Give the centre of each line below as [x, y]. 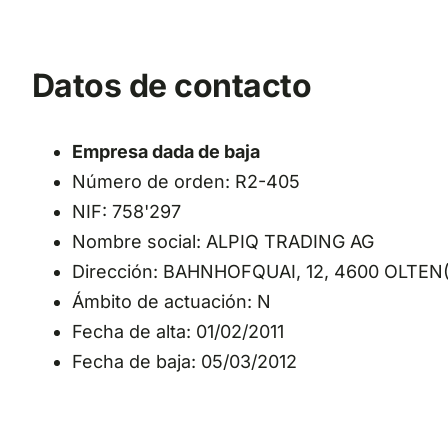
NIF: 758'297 [126, 212]
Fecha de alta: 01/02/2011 [177, 332]
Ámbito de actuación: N [171, 302]
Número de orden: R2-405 [185, 182]
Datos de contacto [171, 86]
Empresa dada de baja [165, 152]
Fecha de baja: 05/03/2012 [184, 362]
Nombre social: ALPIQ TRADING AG [222, 242]
